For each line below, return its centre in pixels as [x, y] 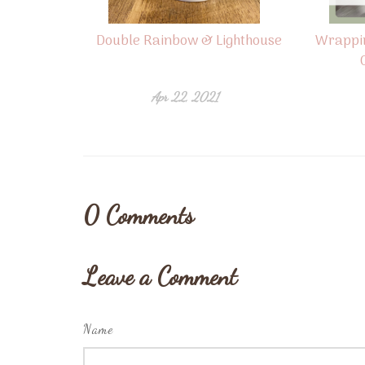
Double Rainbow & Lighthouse [189, 41]
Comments [150, 215]
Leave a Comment [160, 276]
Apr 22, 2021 [185, 96]
